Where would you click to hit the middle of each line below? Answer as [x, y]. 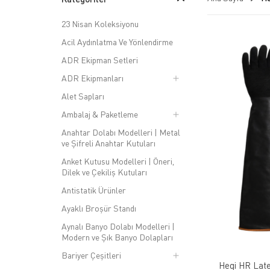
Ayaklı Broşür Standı [99, 208]
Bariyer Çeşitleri [91, 255]
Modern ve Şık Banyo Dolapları [117, 237]
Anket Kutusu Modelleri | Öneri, [118, 161]
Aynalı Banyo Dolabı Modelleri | [118, 226]
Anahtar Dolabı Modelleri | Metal [121, 132]
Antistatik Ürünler [94, 190]
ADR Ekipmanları [93, 78]
